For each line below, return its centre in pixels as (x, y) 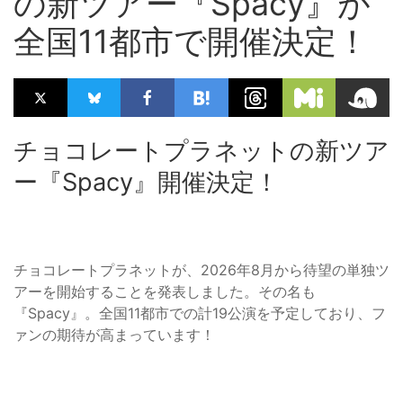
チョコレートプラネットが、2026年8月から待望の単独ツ (201, 270)
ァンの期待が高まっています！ (114, 335)
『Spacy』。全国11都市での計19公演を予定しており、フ (200, 313)
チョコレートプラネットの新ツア (201, 151)
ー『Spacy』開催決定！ (146, 183)
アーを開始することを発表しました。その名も (165, 292)
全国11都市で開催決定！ (191, 42)
